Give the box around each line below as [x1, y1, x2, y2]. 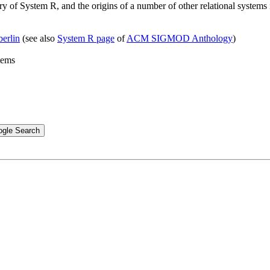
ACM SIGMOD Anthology [127, 33, 233, 43]
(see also [20, 33, 57, 43]
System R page [57, 33, 115, 43]
